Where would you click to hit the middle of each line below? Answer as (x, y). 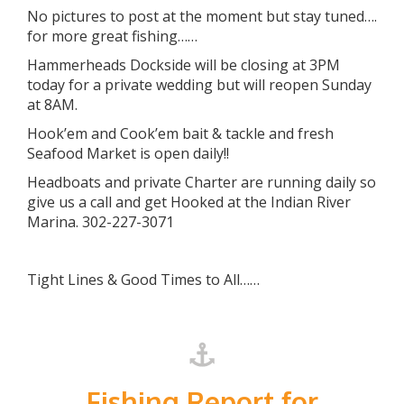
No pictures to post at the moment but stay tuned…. (202, 16)
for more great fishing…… (112, 36)
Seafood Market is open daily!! (128, 153)
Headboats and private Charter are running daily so (202, 182)
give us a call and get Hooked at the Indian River (189, 202)
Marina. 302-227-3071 (101, 222)
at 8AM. (52, 105)
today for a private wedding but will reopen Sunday (199, 85)
